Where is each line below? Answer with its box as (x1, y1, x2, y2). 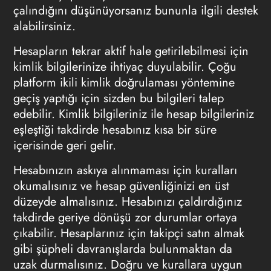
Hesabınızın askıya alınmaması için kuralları (13, 161, 237, 179)
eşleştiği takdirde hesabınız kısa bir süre (13, 120, 217, 139)
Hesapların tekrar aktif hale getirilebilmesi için (13, 42, 249, 60)
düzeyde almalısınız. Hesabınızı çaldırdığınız (13, 192, 242, 211)
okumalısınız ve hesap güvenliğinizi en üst (13, 177, 229, 195)
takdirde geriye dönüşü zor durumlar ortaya (13, 208, 237, 226)
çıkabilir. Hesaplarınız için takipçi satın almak (13, 224, 244, 242)
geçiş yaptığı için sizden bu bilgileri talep (13, 89, 224, 107)
